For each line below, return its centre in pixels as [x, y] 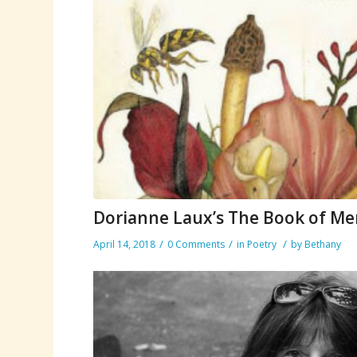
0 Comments [196, 245]
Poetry [262, 245]
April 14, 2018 [125, 245]
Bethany [323, 245]
